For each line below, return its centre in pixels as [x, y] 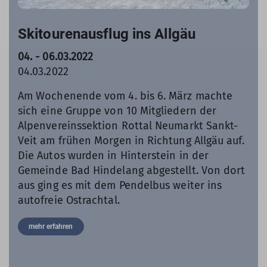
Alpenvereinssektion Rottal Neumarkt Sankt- [128, 125]
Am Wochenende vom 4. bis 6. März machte [125, 96]
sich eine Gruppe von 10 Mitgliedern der [117, 111]
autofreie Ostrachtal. [70, 200]
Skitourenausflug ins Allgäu [107, 34]
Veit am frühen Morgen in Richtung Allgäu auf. [131, 140]
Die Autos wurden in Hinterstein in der [114, 155]
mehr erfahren [51, 226]
